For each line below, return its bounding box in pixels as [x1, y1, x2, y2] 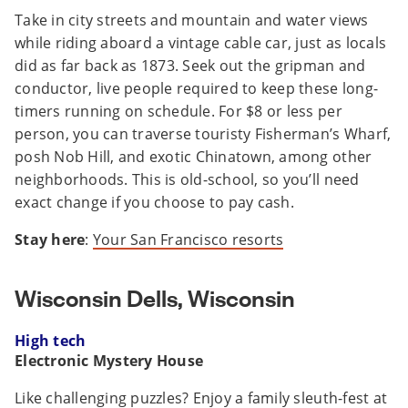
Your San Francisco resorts [92, 229, 284, 250]
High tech [15, 331, 87, 352]
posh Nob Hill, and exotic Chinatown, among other [15, 147, 372, 168]
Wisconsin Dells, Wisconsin [15, 282, 295, 312]
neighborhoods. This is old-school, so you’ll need [15, 169, 360, 190]
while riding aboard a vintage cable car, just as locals [15, 33, 387, 54]
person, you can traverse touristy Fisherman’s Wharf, [15, 124, 392, 145]
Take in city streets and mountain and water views [15, 10, 369, 31]
